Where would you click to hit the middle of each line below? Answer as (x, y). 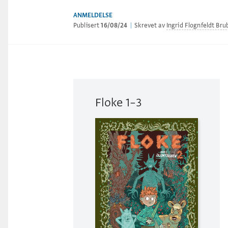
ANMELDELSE (93, 15)
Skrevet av (150, 25)
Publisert (87, 25)
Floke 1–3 (119, 102)
